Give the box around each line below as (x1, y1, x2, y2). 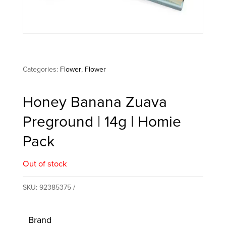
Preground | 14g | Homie (22, 110, 181, 133)
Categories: (22, 64, 60, 75)
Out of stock (22, 157, 67, 171)
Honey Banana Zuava (22, 91, 167, 114)
